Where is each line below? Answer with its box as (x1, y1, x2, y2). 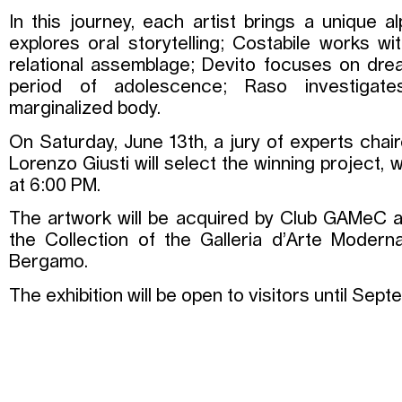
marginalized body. (9, 100, 161, 118)
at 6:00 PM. (9, 176, 100, 195)
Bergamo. (9, 253, 88, 272)
